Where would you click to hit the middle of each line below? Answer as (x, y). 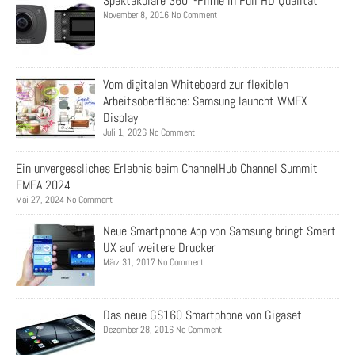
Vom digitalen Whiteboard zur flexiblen (196, 85)
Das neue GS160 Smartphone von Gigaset (202, 315)
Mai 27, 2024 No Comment (64, 200)
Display (120, 118)
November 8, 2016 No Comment (160, 15)
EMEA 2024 (43, 185)
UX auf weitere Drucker (159, 248)
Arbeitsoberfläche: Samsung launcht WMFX (205, 101)
